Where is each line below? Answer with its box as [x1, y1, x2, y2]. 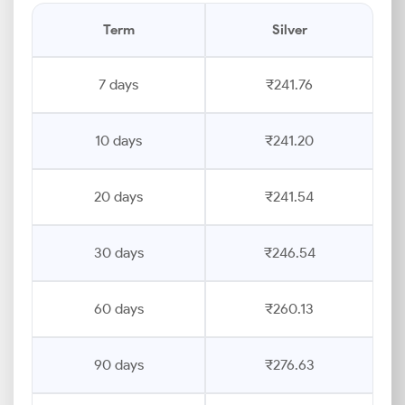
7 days [99, 76, 138, 93]
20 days [94, 188, 143, 205]
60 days [93, 300, 144, 317]
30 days [93, 244, 144, 261]
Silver [271, 22, 307, 38]
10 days [95, 132, 142, 149]
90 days [93, 356, 144, 373]
